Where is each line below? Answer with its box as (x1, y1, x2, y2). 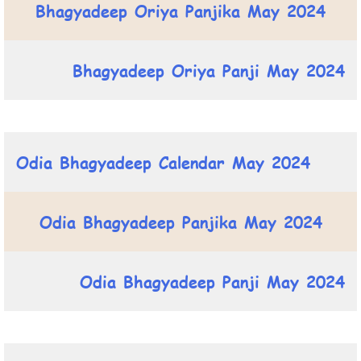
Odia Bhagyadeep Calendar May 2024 (16, 150, 310, 173)
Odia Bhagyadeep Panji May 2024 (80, 269, 345, 293)
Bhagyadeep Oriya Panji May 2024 (73, 58, 345, 81)
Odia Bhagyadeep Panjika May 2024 (39, 210, 322, 233)
